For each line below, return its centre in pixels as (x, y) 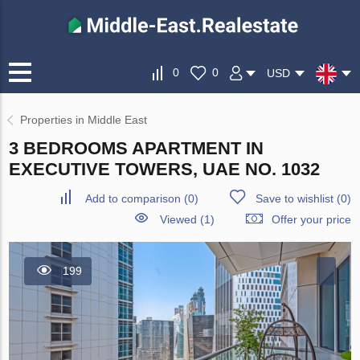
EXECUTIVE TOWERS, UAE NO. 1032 (165, 170)
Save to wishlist (294, 199)
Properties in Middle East (84, 120)
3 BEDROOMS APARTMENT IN (137, 149)
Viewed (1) (187, 220)
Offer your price (311, 220)
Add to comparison (133, 199)
